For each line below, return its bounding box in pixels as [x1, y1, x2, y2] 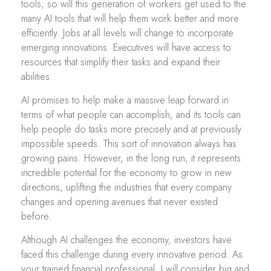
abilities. [21, 70, 53, 84]
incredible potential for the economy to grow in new [21, 166, 232, 180]
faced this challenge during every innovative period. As [21, 247, 243, 262]
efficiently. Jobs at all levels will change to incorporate [21, 26, 233, 41]
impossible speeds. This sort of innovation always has [21, 137, 237, 151]
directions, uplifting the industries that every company [21, 180, 232, 195]
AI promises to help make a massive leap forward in [21, 93, 229, 108]
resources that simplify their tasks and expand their [21, 55, 220, 70]
